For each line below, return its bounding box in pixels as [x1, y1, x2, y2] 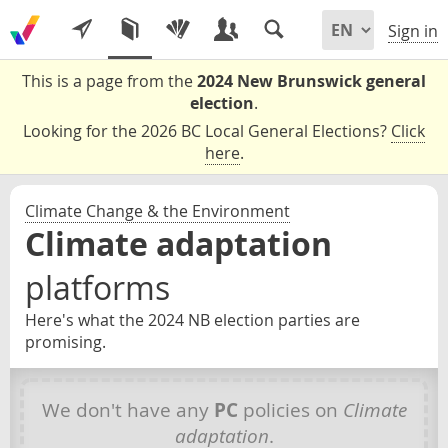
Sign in [388, 20, 438, 43]
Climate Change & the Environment [25, 200, 290, 222]
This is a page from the [22, 70, 197, 92]
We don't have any [41, 397, 214, 422]
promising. [25, 331, 106, 353]
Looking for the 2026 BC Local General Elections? [23, 120, 391, 142]
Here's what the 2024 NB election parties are [25, 309, 360, 331]
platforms [25, 266, 170, 309]
